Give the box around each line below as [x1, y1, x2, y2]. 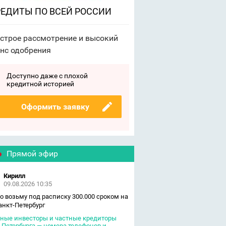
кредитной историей [6, 80, 74, 88]
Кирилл [3, 172, 25, 180]
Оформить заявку [21, 102, 89, 111]
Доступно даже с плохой [6, 72, 88, 80]
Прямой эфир [6, 149, 58, 158]
